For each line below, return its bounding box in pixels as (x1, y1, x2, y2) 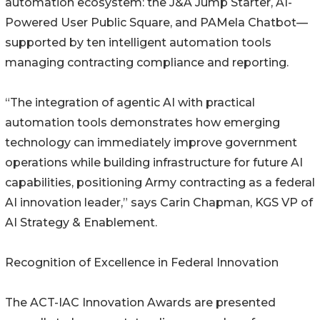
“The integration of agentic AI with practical (5, 95, 255, 109)
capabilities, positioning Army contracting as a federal (5, 175, 315, 189)
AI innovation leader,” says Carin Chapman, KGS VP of (5, 195, 313, 209)
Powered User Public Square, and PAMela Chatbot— (5, 15, 308, 29)
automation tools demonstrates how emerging (5, 115, 280, 129)
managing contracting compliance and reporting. (5, 55, 289, 69)
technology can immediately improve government (5, 135, 297, 149)
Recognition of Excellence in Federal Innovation (5, 255, 279, 269)
